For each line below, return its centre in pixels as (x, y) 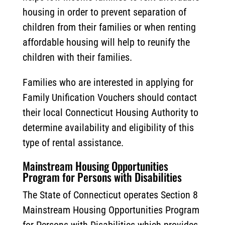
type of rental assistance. (73, 143)
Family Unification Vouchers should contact (109, 98)
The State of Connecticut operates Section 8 (110, 195)
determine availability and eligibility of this (108, 128)
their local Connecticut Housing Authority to (110, 113)
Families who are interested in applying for (108, 83)
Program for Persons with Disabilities (102, 177)
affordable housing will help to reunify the (106, 42)
